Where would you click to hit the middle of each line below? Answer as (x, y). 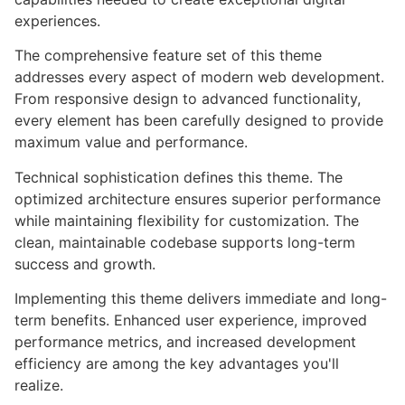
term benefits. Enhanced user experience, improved (191, 320)
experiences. (57, 21)
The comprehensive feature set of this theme (168, 56)
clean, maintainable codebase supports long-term (185, 242)
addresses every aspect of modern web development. (199, 77)
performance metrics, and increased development (185, 342)
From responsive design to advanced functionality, (188, 99)
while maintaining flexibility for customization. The (187, 220)
